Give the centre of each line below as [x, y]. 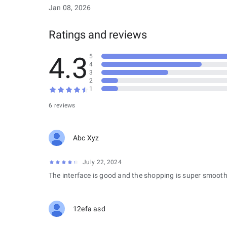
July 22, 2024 [102, 162]
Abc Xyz [86, 138]
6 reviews [62, 105]
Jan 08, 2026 [70, 8]
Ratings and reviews [98, 35]
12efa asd [89, 209]
